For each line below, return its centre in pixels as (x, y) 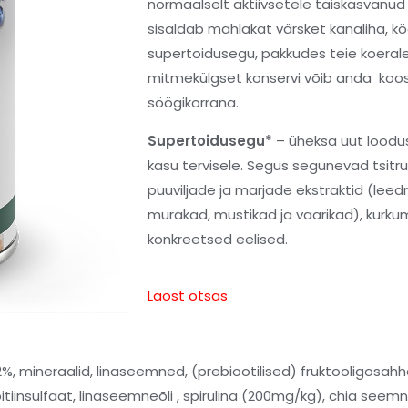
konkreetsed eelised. (218, 239)
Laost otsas (188, 295)
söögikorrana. (193, 102)
